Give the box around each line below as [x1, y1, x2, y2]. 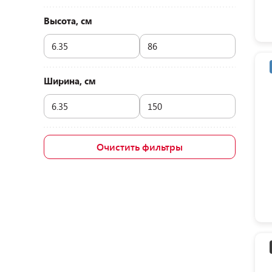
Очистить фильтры [97, 140, 183, 153]
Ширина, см [44, 75, 96, 87]
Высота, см [44, 15, 92, 27]
